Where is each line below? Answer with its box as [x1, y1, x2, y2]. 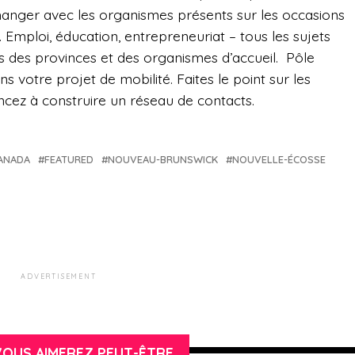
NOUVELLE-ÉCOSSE [232, 153, 326, 166]
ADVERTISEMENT [21, 272, 97, 281]
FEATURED [44, 153, 94, 166]
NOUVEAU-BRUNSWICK [108, 153, 218, 166]
